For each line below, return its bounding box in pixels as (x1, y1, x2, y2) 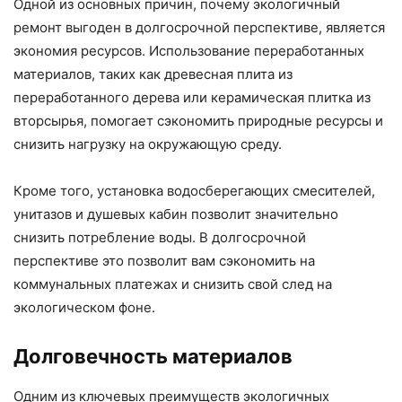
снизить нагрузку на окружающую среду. (13, 135, 282, 153)
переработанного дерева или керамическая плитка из (13, 88, 371, 106)
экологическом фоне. (13, 298, 155, 316)
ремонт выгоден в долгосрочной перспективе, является (13, 18, 385, 36)
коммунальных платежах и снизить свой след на (13, 275, 332, 293)
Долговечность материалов (13, 344, 293, 368)
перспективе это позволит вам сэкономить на (13, 251, 315, 269)
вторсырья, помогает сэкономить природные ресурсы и (13, 111, 383, 129)
